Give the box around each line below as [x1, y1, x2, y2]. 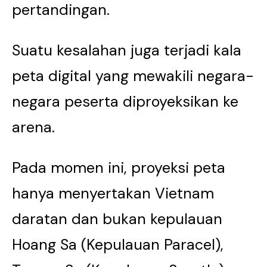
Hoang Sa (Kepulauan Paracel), [12, 235, 223, 254]
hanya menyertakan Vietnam [12, 184, 214, 203]
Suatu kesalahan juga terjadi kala [12, 41, 241, 60]
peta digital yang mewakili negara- [12, 66, 254, 86]
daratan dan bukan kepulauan [12, 209, 222, 229]
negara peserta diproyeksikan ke [12, 92, 238, 111]
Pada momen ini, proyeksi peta [12, 158, 225, 178]
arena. [12, 117, 55, 137]
